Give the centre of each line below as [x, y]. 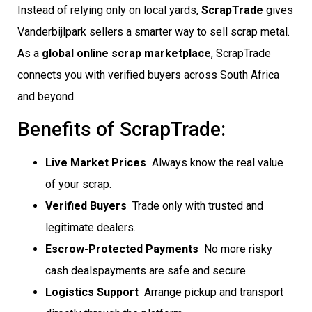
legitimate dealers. [91, 227]
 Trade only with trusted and [195, 205]
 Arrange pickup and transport [211, 292]
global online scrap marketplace [126, 54]
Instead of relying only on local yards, [109, 10]
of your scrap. [78, 184]
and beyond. [47, 97]
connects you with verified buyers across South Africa [148, 75]
